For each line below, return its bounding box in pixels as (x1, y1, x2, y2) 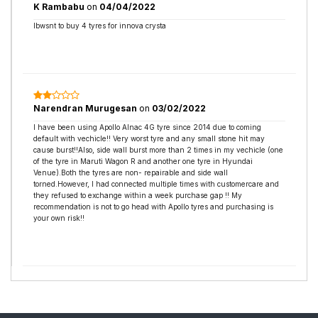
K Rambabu (33, 1, 87, 12)
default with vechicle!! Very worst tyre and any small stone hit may (33, 134, 265, 143)
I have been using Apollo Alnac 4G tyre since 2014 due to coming (33, 123, 261, 131)
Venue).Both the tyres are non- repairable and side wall (33, 168, 228, 177)
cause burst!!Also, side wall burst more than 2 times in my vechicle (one (33, 146, 283, 154)
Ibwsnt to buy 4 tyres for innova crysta (33, 21, 166, 30)
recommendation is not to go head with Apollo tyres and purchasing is (33, 202, 273, 211)
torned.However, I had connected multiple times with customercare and (33, 180, 279, 188)
